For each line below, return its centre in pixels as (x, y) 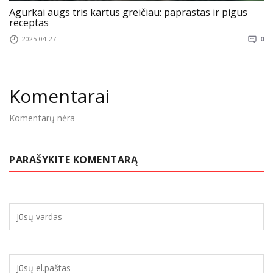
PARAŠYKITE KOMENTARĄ (73, 160)
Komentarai (59, 96)
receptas (29, 23)
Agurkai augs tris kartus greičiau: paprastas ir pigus (128, 12)
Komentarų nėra (42, 118)
